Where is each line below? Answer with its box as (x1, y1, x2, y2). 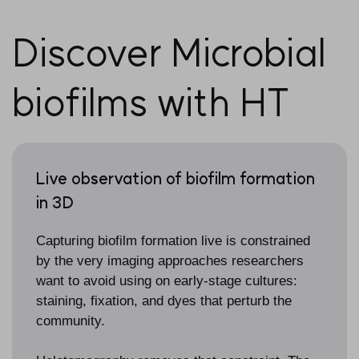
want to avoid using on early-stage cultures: (36, 272, 297, 288)
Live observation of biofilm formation (36, 167, 315, 188)
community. (36, 313, 105, 329)
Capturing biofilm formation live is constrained (36, 232, 310, 248)
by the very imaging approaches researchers (36, 252, 304, 268)
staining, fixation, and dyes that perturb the (36, 292, 292, 309)
